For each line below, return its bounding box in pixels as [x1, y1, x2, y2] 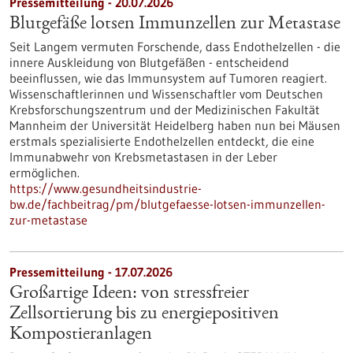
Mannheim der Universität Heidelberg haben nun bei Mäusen [9, 117, 340, 133]
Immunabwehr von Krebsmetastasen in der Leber [9, 149, 277, 165]
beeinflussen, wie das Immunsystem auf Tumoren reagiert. [9, 70, 327, 86]
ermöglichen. [9, 165, 80, 180]
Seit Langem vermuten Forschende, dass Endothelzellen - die [9, 39, 340, 54]
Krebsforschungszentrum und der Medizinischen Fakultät [9, 102, 320, 117]
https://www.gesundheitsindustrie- [9, 180, 202, 196]
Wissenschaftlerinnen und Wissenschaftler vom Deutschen [9, 86, 323, 102]
